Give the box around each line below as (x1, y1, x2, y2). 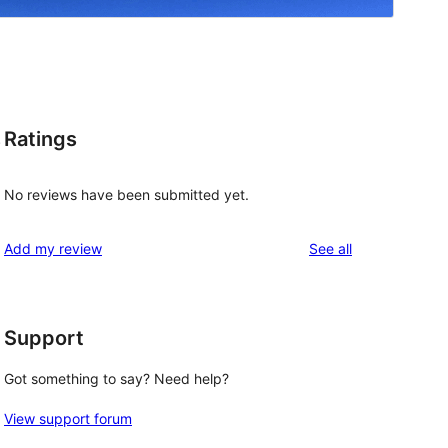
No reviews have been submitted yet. (4, 185, 249, 203)
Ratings (4, 127, 77, 152)
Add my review (4, 239, 102, 257)
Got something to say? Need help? (4, 370, 229, 388)
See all (309, 239, 352, 257)
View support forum (4, 410, 132, 428)
